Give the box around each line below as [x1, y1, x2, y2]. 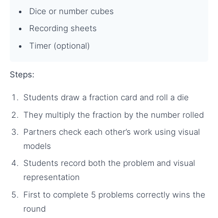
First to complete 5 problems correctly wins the [23, 189, 205, 200]
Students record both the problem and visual [23, 158, 195, 168]
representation [23, 172, 80, 182]
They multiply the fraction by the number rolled [23, 109, 204, 120]
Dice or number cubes [29, 6, 114, 16]
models [23, 141, 51, 151]
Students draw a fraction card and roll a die [23, 92, 189, 103]
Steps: [10, 69, 35, 79]
